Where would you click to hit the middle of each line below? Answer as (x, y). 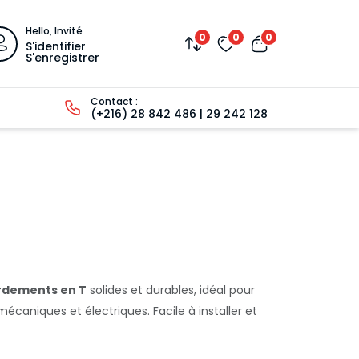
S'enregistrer (63, 57)
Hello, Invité (54, 30)
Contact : (114, 101)
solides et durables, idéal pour (171, 290)
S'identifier (56, 46)
